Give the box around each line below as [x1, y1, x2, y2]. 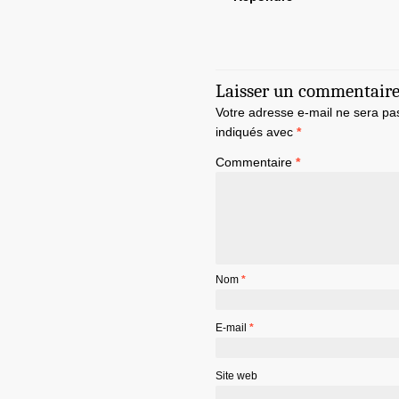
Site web [216, 370, 257, 383]
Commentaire [216, 155, 296, 170]
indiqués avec [216, 125, 297, 140]
